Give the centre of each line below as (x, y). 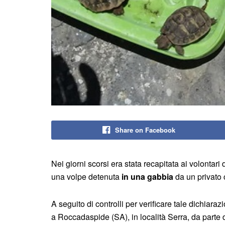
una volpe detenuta (86, 176)
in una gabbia (147, 176)
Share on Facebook (145, 130)
